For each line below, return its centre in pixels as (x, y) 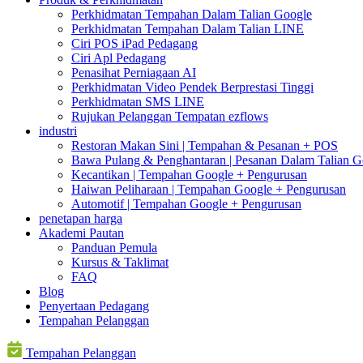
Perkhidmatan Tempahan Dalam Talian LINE (188, 29)
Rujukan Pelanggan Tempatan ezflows (170, 116)
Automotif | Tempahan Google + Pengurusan (186, 204)
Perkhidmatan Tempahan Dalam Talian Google (192, 14)
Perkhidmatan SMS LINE (138, 102)
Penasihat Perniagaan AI (134, 73)
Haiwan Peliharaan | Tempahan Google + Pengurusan (209, 189)
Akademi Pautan (81, 233)
